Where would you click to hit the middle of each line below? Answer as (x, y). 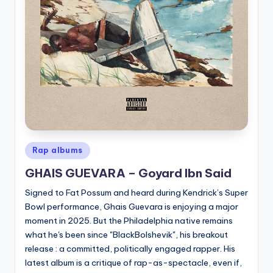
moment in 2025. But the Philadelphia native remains (129, 221)
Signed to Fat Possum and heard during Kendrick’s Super (136, 193)
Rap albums (58, 150)
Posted (38, 148)
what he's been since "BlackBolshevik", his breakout (126, 235)
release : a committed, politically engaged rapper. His (130, 249)
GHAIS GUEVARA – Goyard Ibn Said (128, 173)
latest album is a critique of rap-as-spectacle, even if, (133, 263)
